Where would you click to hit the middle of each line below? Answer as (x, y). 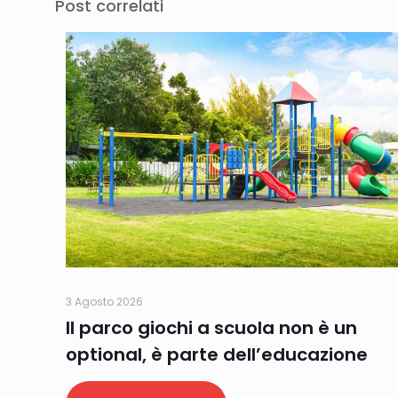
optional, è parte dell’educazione (217, 355)
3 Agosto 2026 (104, 302)
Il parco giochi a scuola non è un (211, 328)
